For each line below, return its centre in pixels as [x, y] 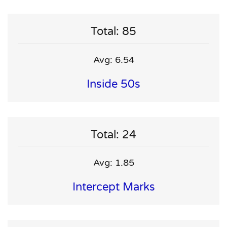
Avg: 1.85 [113, 163]
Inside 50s [113, 84]
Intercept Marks [113, 187]
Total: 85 [113, 32]
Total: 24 [113, 135]
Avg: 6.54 [113, 60]
